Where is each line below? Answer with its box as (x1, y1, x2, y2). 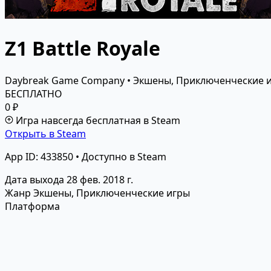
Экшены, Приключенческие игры (33, 186, 190, 200)
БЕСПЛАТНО (5, 87, 62, 101)
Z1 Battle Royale (5, 34, 160, 61)
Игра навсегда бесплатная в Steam (16, 114, 180, 128)
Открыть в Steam (5, 127, 86, 141)
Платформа (5, 200, 60, 214)
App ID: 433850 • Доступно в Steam (5, 150, 166, 164)
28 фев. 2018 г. (67, 173, 133, 187)
